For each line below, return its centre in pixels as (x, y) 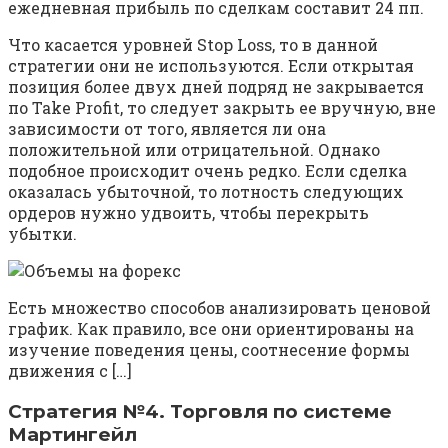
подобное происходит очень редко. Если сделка (207, 171)
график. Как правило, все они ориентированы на (211, 329)
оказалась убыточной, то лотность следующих (206, 192)
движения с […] (70, 371)
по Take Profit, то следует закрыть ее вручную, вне (222, 108)
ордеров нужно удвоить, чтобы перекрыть (188, 213)
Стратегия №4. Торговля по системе (200, 412)
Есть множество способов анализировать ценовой (219, 308)
